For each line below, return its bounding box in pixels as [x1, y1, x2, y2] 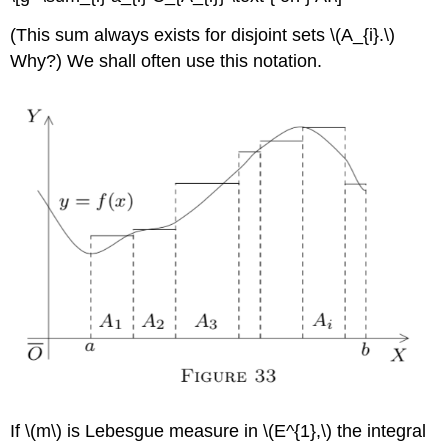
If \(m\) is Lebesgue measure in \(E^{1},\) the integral [10, 420, 427, 441]
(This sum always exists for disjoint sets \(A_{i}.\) [10, 24, 396, 45]
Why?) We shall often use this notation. [10, 50, 323, 71]
